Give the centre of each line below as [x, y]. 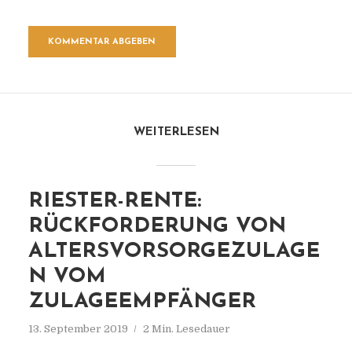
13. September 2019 [78, 329]
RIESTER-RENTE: [114, 202]
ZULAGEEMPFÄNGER [142, 302]
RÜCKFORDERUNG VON [157, 227]
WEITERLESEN [176, 132]
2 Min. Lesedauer [186, 329]
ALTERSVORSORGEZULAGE [174, 252]
